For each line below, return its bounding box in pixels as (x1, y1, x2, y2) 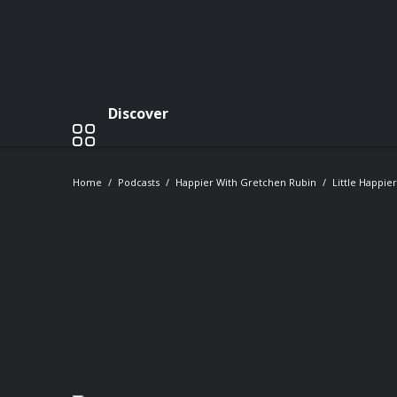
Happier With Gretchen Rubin (175, 175, 316, 189)
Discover (108, 103, 168, 123)
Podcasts (118, 175, 160, 189)
